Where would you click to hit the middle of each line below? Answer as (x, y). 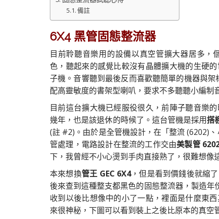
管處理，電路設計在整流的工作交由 (113, 144)
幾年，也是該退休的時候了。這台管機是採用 (129, 120)
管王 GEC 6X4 (106, 174)
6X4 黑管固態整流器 (103, 36)
